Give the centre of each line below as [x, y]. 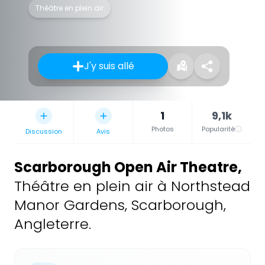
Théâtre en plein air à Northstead [132, 186]
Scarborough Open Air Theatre [126, 167]
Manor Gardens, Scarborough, [120, 205]
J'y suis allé [109, 66]
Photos [162, 129]
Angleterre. [53, 224]
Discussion [44, 132]
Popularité [218, 129]
